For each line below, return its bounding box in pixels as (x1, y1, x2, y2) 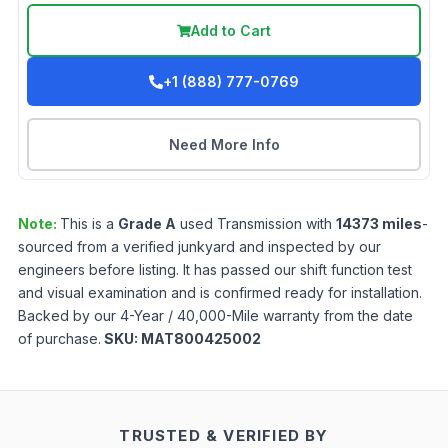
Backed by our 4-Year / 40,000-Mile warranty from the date (18, 307, 413, 325)
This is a (60, 215, 118, 233)
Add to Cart (191, 22, 271, 40)
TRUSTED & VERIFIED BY (119, 426, 329, 446)
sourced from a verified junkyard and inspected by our (18, 238, 381, 256)
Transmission (217, 215, 302, 233)
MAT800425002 (141, 330, 261, 348)
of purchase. (18, 330, 101, 348)
